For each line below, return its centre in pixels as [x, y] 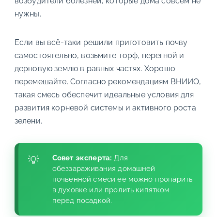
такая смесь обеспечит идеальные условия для [104, 95]
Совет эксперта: [82, 158]
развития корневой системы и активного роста [105, 108]
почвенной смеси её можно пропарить [122, 179]
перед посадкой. [82, 201]
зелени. [28, 121]
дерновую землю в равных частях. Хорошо [95, 69]
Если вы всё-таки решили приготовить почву [101, 43]
